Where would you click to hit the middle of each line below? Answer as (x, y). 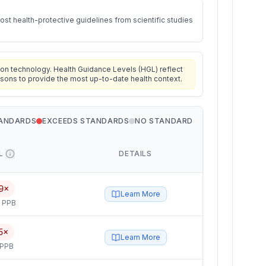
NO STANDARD (164, 121)
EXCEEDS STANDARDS (86, 121)
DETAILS (135, 153)
